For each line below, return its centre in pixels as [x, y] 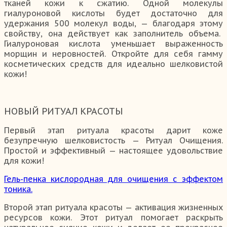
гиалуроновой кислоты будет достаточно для [113, 13]
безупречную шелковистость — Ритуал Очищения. [113, 141]
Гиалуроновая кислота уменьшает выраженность [113, 44]
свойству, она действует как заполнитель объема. [113, 34]
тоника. [18, 189]
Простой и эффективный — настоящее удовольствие [113, 151]
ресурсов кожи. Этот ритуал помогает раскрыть [113, 218]
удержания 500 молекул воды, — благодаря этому [113, 24]
